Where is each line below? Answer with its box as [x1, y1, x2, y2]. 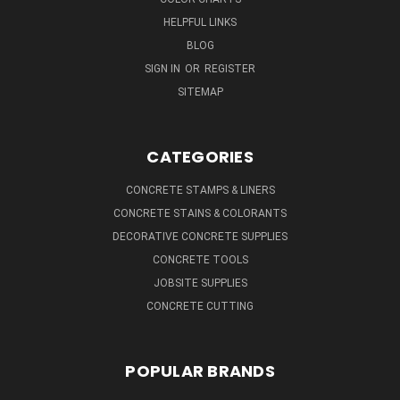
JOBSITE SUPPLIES [153, 276, 247, 289]
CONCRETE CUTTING [146, 299, 254, 312]
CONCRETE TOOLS [152, 253, 248, 266]
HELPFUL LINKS [163, 15, 237, 29]
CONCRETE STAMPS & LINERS [125, 183, 275, 196]
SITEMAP [177, 85, 223, 98]
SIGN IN [145, 62, 183, 75]
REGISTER [204, 62, 255, 75]
